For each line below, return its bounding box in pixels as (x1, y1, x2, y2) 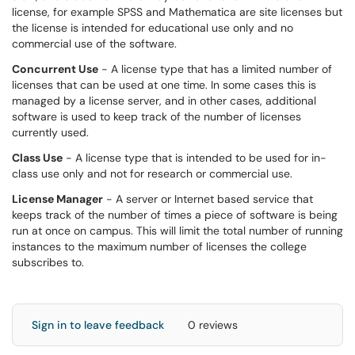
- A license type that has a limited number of (98, 62, 332, 76)
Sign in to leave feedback (32, 318, 164, 332)
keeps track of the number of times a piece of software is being (12, 208, 338, 222)
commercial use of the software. (12, 36, 177, 51)
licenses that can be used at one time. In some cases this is (12, 78, 316, 92)
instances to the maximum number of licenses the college (12, 239, 307, 254)
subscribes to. (12, 255, 84, 269)
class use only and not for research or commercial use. (12, 166, 292, 181)
